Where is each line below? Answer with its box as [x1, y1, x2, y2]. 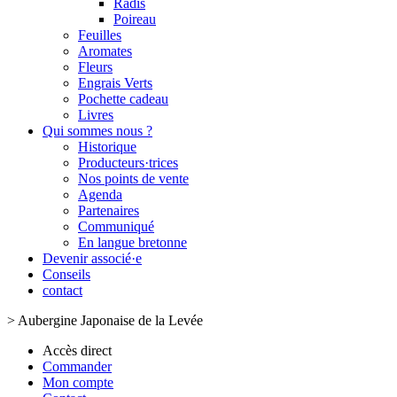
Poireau [113, 12, 156, 27]
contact [43, 283, 82, 298]
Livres [78, 107, 113, 122]
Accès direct [43, 343, 112, 358]
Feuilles [78, 27, 121, 43]
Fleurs [78, 59, 113, 74]
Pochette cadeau [78, 91, 168, 106]
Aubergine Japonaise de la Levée [18, 313, 203, 328]
